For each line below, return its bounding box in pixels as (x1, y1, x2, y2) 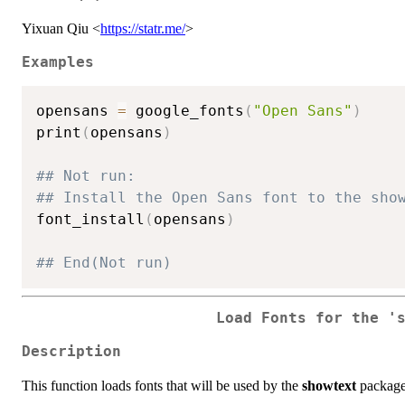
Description (22, 343, 121, 360)
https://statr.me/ (100, 20, 185, 36)
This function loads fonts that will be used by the (22, 377, 302, 393)
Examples (22, 53, 94, 71)
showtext (302, 377, 356, 393)
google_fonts (127, 102, 244, 120)
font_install (36, 211, 145, 229)
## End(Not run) (36, 254, 172, 272)
